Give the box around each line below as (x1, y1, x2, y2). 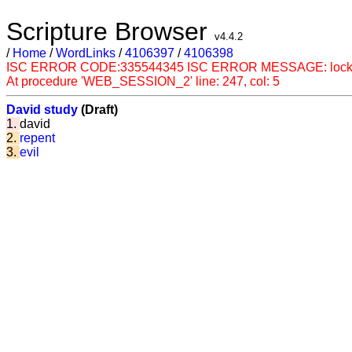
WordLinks (56, 46, 115, 60)
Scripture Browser (6, 17, 214, 46)
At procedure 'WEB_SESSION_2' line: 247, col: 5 (6, 75, 280, 88)
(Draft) (78, 103, 118, 116)
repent (20, 131, 55, 145)
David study (6, 103, 78, 116)
